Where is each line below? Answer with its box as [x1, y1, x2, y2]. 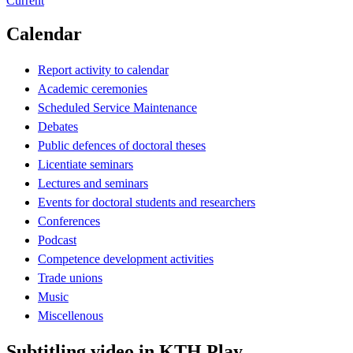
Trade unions [38, 270, 102, 284]
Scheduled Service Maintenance [38, 100, 197, 114]
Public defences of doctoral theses [38, 138, 206, 152]
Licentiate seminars [38, 157, 133, 171]
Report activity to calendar [38, 62, 169, 76]
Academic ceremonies [38, 81, 147, 95]
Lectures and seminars [38, 176, 148, 190]
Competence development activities [38, 251, 214, 266]
